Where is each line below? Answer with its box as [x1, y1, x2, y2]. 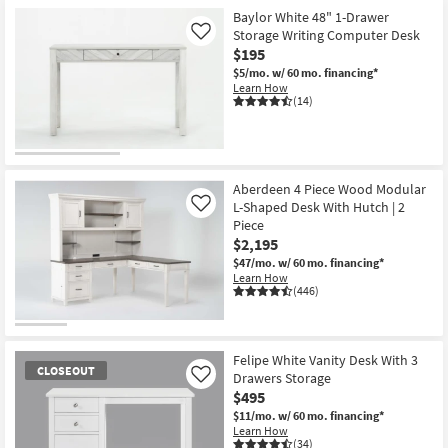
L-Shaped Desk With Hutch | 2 [233, 197, 405, 216]
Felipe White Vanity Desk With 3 [233, 351, 418, 370]
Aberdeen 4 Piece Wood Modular [233, 179, 426, 198]
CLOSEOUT [37, 363, 95, 379]
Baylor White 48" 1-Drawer [233, 8, 389, 27]
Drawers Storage [233, 369, 331, 388]
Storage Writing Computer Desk [233, 26, 420, 45]
